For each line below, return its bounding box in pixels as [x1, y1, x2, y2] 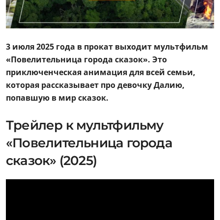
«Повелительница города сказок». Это [6, 54, 167, 65]
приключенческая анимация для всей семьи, [6, 66, 195, 78]
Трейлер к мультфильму [6, 117, 164, 133]
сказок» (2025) [6, 152, 97, 168]
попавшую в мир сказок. [6, 92, 109, 103]
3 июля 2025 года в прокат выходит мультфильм [6, 41, 208, 52]
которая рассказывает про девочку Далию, [6, 79, 185, 90]
